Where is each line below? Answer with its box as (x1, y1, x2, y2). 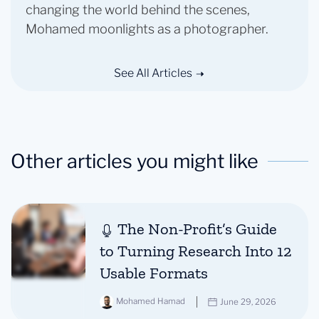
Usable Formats (100, 263, 208, 283)
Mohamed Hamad (116, 296, 185, 307)
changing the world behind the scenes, (26, 2, 250, 17)
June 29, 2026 (220, 296, 276, 307)
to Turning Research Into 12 (100, 241, 292, 261)
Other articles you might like (11, 150, 258, 173)
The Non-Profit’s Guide (117, 219, 277, 239)
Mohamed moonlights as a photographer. (26, 21, 268, 36)
